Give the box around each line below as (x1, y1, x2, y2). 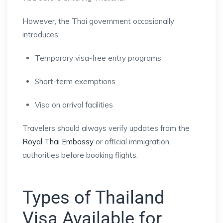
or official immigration (94, 136, 169, 146)
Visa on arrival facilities (35, 100, 113, 110)
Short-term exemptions (35, 76, 115, 86)
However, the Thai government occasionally (22, 16, 174, 26)
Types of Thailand (22, 187, 164, 208)
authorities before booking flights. (22, 150, 138, 160)
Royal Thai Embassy (22, 136, 94, 146)
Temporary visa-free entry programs (35, 53, 161, 63)
